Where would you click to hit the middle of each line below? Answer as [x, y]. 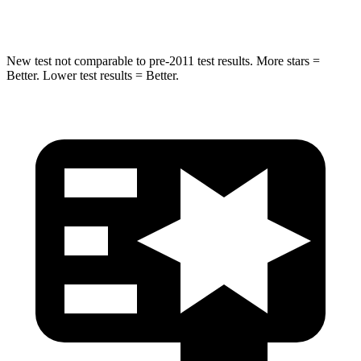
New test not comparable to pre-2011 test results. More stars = [163, 60]
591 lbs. [192, 8]
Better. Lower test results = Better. [93, 75]
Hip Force [110, 8]
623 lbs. [262, 8]
